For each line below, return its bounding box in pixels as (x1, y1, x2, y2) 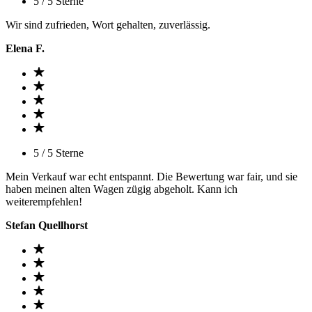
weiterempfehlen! (6, 196, 82, 208)
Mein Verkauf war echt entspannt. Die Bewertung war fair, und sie (6, 171, 297, 182)
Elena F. (6, 42, 45, 54)
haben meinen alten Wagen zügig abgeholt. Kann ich (6, 183, 237, 195)
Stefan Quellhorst (6, 219, 88, 231)
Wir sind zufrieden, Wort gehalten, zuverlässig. (6, 19, 210, 31)
